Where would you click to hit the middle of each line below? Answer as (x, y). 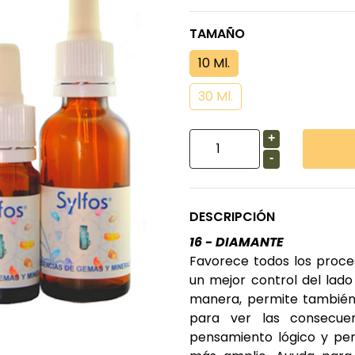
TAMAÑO (217, 34)
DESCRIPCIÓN (232, 217)
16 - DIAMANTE (237, 242)
